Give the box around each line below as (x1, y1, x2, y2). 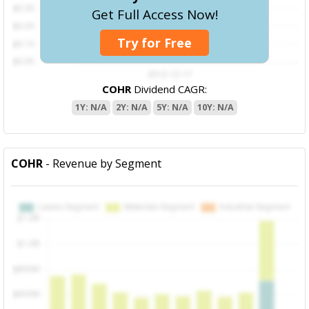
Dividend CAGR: (131, 82, 207, 97)
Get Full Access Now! (91, 5, 218, 23)
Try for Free (117, 34, 192, 51)
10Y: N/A (197, 101, 234, 114)
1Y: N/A (75, 101, 107, 114)
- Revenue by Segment (43, 156, 162, 172)
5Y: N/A (157, 101, 188, 114)
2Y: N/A (116, 101, 148, 114)
